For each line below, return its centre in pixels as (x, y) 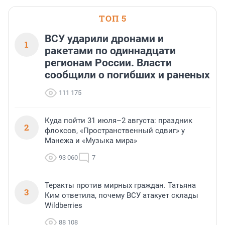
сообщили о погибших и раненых (127, 75)
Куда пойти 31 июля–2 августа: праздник (119, 120)
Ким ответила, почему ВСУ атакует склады (122, 195)
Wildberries (64, 205)
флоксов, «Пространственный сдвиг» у (115, 130)
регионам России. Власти (108, 63)
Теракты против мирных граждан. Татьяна (120, 185)
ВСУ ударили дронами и (104, 38)
